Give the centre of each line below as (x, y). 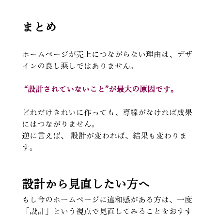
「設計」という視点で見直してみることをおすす (107, 211)
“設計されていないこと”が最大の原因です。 (101, 89)
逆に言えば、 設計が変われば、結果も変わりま (104, 135)
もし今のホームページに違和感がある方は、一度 (107, 199)
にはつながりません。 (60, 124)
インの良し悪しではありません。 (80, 66)
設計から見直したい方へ (85, 184)
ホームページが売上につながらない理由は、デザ (107, 54)
